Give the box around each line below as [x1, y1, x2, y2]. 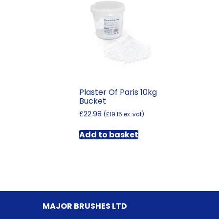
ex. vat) [122, 110, 144, 119]
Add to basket [79, 129, 138, 141]
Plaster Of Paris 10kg [79, 87, 157, 98]
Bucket [79, 95, 106, 107]
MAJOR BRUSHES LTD [43, 200, 127, 212]
